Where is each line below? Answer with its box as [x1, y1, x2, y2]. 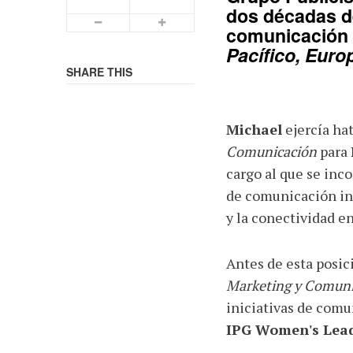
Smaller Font [106, 15, 161, 29]
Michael [225, 120, 282, 139]
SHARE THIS [66, 64, 132, 80]
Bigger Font [169, 15, 219, 29]
